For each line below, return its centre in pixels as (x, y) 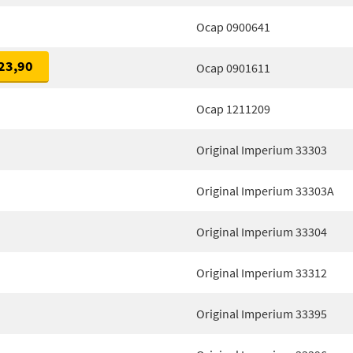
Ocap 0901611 (233, 68)
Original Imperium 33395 (262, 314)
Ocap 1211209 (233, 109)
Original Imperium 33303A (265, 191)
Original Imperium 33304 (262, 232)
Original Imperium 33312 (262, 273)
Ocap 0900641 (233, 27)
